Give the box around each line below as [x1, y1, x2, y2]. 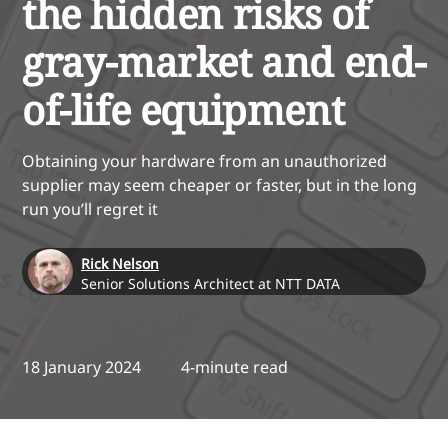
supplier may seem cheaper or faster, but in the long [22, 174, 417, 197]
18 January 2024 [22, 356, 141, 378]
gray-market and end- [22, 34, 427, 90]
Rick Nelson [81, 254, 159, 273]
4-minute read [181, 356, 288, 378]
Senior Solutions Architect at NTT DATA [81, 274, 340, 293]
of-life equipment [22, 82, 345, 138]
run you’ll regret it [22, 198, 158, 221]
